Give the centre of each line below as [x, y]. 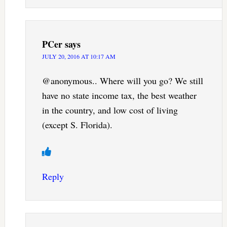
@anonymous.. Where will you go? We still [122, 81]
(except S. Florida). [77, 125]
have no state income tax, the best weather [119, 96]
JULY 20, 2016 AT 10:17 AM [79, 56]
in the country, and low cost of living [110, 110]
